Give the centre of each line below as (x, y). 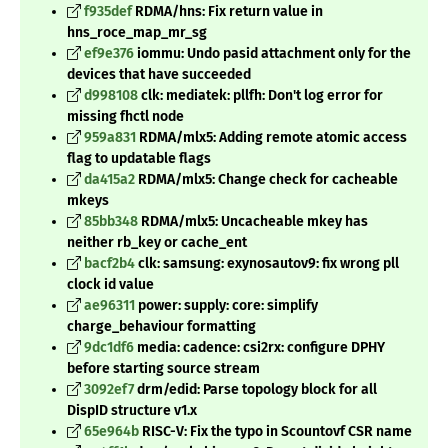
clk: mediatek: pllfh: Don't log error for (260, 96)
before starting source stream (163, 369)
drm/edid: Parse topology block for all (255, 390)
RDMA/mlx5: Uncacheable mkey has (253, 222)
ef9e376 (109, 54)
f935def (108, 12)
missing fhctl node (125, 117)
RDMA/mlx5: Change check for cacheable (266, 180)
